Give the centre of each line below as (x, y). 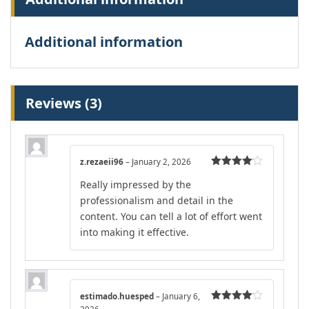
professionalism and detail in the (157, 200)
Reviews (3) (64, 103)
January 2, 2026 (161, 162)
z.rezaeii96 (103, 162)
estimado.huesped (118, 296)
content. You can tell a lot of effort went (171, 216)
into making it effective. (134, 232)
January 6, (181, 296)
